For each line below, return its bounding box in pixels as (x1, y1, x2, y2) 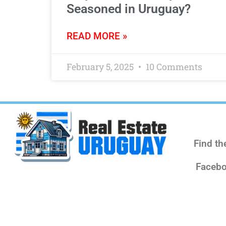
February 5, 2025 (67, 61, 136, 73)
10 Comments (144, 61, 202, 73)
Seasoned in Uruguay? (67, 1, 191, 16)
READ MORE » (67, 30, 127, 42)
